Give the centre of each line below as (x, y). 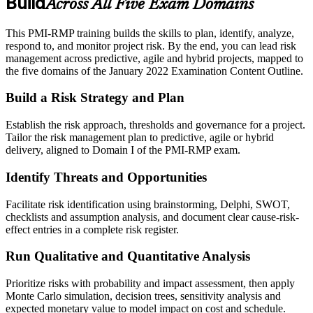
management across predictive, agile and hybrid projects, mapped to (154, 58)
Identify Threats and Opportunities (106, 177)
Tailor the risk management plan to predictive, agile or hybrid (140, 138)
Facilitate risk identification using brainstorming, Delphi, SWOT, (148, 204)
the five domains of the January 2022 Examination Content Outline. (154, 71)
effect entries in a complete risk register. (92, 229)
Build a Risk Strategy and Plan (95, 98)
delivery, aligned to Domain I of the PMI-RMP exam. (123, 150)
